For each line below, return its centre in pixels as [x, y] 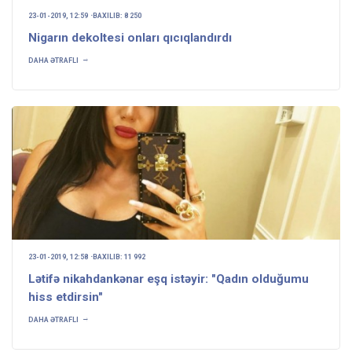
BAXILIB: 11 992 [119, 257]
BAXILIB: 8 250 [117, 16]
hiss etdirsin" [66, 297]
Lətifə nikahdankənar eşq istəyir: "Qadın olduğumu [169, 279]
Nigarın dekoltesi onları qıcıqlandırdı [130, 38]
